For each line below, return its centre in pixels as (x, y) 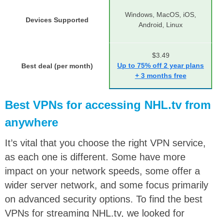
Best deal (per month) (57, 66)
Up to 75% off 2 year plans (161, 65)
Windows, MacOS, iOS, (161, 14)
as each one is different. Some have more (95, 157)
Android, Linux (161, 24)
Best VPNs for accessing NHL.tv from (108, 105)
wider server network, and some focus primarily (107, 185)
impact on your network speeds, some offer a (102, 171)
